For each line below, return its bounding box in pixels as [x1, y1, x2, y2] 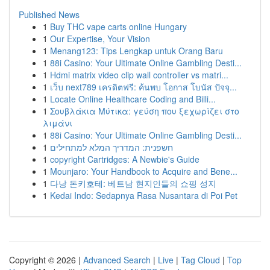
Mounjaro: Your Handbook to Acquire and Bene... [50, 165, 237, 177]
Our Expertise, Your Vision [50, 33, 150, 45]
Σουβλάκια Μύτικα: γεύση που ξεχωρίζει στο [50, 105, 239, 117]
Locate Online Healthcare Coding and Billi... [50, 93, 216, 105]
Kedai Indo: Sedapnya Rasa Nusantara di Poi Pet [50, 189, 237, 201]
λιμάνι [43, 117, 72, 129]
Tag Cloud [181, 254, 220, 266]
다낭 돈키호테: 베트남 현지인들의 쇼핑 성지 [50, 177, 216, 189]
